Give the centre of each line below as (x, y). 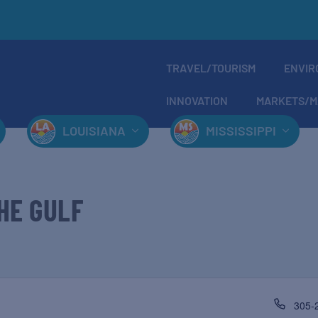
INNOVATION (197, 100)
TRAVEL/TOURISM (210, 68)
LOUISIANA (94, 130)
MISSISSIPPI (241, 130)
